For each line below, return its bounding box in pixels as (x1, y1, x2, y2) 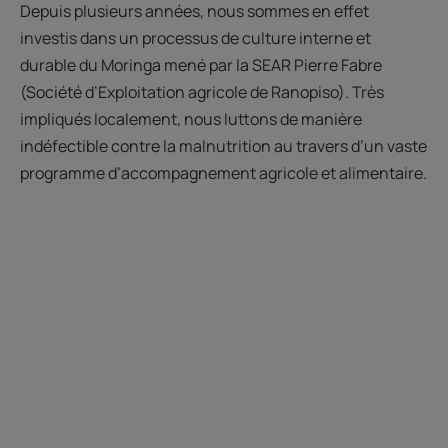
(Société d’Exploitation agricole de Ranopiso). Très (20, 81, 384, 104)
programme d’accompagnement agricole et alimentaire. (20, 162, 427, 185)
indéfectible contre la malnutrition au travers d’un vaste (20, 135, 427, 158)
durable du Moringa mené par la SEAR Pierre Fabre (20, 54, 382, 77)
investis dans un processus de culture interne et (20, 27, 371, 50)
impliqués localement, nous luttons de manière (20, 108, 362, 131)
